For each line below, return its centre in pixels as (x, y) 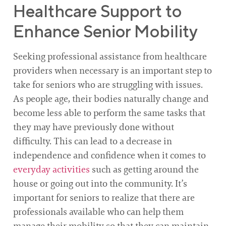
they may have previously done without (94, 127)
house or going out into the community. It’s (100, 183)
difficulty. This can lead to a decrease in (93, 141)
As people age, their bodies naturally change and (111, 99)
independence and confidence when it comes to (109, 155)
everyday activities (51, 169)
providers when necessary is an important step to (112, 70)
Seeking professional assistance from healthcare (110, 56)
